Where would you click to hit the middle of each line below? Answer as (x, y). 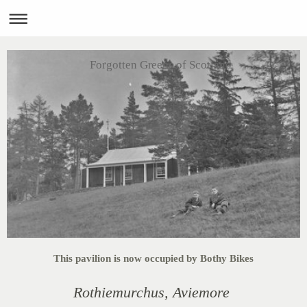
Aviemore (201, 292)
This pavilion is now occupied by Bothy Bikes (153, 258)
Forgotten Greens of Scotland (161, 64)
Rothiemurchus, (123, 292)
